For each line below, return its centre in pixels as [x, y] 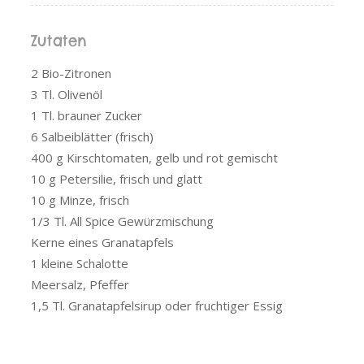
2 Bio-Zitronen [71, 73]
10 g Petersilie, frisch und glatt [117, 178]
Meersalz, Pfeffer [80, 284]
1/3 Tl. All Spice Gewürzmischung [122, 221]
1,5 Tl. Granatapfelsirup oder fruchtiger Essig [157, 305]
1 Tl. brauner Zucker [87, 115]
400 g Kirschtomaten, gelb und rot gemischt [154, 157]
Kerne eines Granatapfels [102, 242]
